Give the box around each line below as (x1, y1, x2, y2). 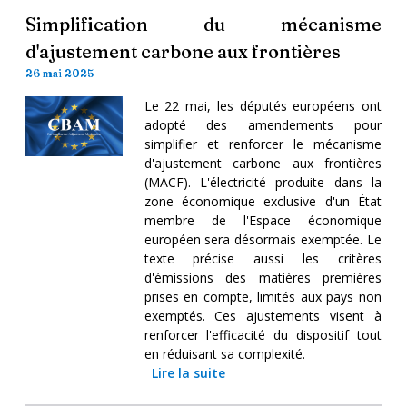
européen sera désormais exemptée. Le (144, 230, 382, 248)
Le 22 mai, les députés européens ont (144, 96, 382, 114)
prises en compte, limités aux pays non (144, 287, 382, 305)
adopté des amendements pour (144, 115, 382, 134)
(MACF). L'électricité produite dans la (144, 173, 382, 191)
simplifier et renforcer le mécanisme (144, 134, 382, 153)
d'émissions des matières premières (144, 268, 382, 286)
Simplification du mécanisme (25, 12, 382, 35)
